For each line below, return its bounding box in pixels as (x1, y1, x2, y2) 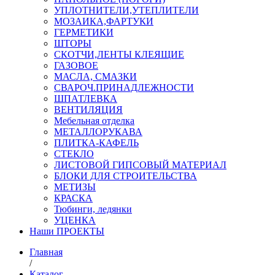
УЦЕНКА (54, 214, 96, 225)
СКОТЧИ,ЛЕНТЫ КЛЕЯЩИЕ (54, 48, 184, 60)
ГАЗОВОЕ (54, 60, 98, 71)
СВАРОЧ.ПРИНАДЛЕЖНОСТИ (54, 82, 194, 93)
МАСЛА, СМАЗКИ (54, 71, 137, 82)
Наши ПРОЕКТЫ (29, 225, 104, 236)
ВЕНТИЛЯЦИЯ (54, 104, 123, 115)
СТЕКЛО (54, 148, 94, 159)
